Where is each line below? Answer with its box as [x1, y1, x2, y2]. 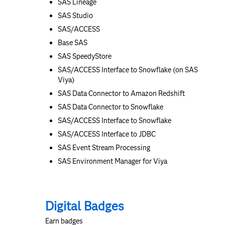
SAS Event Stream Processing [58, 143, 150, 152]
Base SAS [58, 38, 87, 47]
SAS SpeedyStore [58, 51, 111, 61]
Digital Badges [45, 198, 124, 213]
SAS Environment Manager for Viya [58, 156, 167, 166]
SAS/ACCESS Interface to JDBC [58, 129, 156, 139]
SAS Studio [58, 11, 93, 20]
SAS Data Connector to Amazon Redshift [58, 88, 185, 98]
